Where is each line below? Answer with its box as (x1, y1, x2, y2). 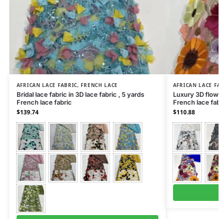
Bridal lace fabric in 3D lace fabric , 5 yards (16, 90, 144, 99)
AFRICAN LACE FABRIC (16, 82, 78, 89)
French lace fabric (16, 98, 72, 107)
